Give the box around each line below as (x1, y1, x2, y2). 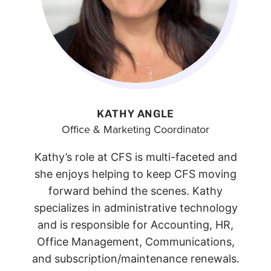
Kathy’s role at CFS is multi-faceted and (34, 151, 237, 164)
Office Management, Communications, (36, 235, 235, 249)
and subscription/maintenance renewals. (31, 252, 240, 266)
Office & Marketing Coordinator (62, 122, 209, 138)
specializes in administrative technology (33, 201, 238, 215)
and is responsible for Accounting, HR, (38, 218, 233, 232)
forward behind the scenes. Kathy (48, 184, 223, 198)
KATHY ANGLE (96, 107, 175, 121)
